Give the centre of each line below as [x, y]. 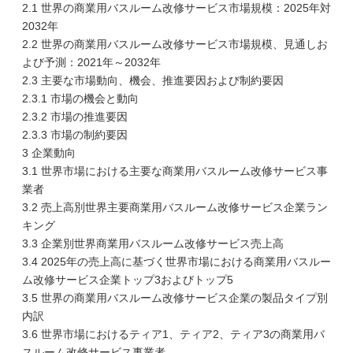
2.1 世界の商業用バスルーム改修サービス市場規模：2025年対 [176, 8]
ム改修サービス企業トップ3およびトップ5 [128, 280]
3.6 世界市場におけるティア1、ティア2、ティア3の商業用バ [173, 334]
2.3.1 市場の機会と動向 [80, 98]
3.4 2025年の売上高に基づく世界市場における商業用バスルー [176, 262]
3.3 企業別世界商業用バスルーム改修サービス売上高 [153, 243]
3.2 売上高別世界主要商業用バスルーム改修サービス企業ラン [175, 207]
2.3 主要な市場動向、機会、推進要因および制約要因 [153, 80]
